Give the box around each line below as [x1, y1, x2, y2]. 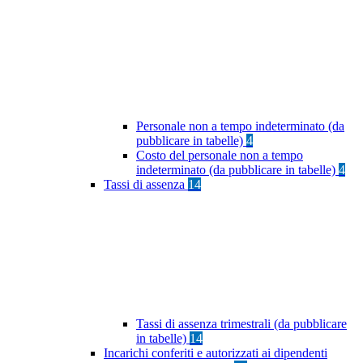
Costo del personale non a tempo [136, 148, 303, 163]
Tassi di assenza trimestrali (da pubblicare [136, 317, 347, 331]
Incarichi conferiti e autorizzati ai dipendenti [104, 346, 327, 361]
